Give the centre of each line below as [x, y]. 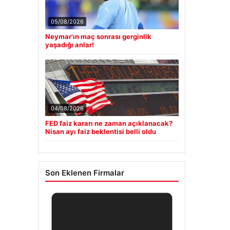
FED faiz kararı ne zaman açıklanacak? [109, 123]
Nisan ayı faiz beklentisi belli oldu [100, 132]
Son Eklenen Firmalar [84, 173]
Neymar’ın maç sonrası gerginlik [98, 37]
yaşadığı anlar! [69, 45]
